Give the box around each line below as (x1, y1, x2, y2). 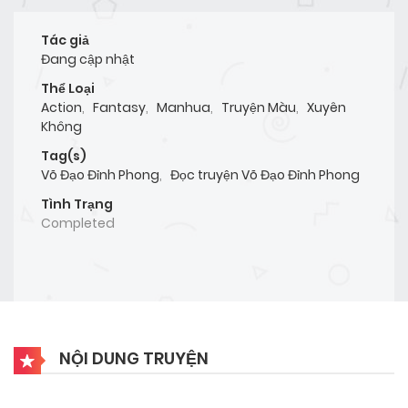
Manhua (157, 98, 210, 117)
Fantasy (93, 98, 146, 117)
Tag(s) (41, 147, 87, 166)
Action (41, 98, 82, 117)
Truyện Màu (221, 98, 296, 117)
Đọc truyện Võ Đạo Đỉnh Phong (170, 166, 360, 185)
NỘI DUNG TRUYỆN (56, 347, 209, 371)
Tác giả (41, 31, 89, 50)
